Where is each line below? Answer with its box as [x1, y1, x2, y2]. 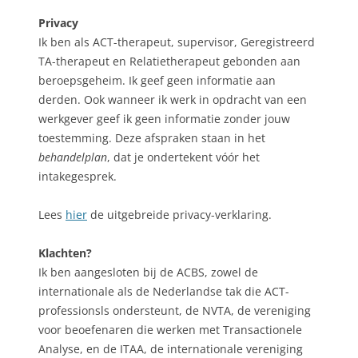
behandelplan [38, 149, 107, 165]
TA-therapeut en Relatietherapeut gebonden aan [38, 54, 300, 70]
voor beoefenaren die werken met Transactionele [38, 322, 302, 338]
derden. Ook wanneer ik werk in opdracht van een [38, 92, 307, 108]
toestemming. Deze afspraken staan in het [38, 130, 265, 146]
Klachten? [38, 245, 92, 261]
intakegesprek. [38, 169, 117, 185]
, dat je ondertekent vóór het [107, 149, 260, 165]
